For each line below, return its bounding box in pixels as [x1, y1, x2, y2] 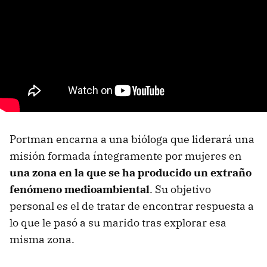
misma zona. [10, 232, 74, 246]
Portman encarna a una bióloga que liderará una [10, 132, 254, 146]
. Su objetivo [150, 182, 211, 196]
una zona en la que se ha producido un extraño [10, 165, 252, 179]
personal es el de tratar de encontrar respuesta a [10, 198, 254, 213]
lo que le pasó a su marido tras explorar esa [10, 215, 226, 229]
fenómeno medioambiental [10, 182, 150, 196]
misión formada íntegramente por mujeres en [10, 148, 242, 163]
